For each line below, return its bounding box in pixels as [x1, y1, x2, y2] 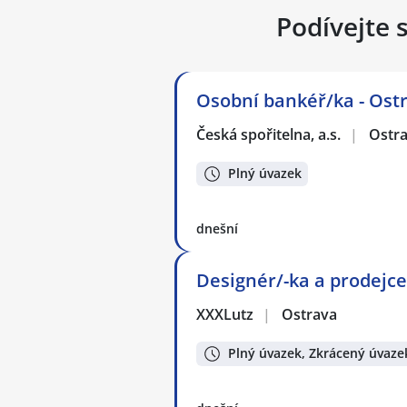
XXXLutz [196, 304, 255, 325]
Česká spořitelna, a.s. [196, 124, 342, 145]
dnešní [196, 220, 238, 238]
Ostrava [282, 304, 337, 325]
